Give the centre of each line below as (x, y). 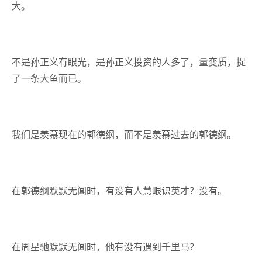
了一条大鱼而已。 (49, 78)
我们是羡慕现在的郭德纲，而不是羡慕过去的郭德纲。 (124, 135)
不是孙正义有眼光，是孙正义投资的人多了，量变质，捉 (129, 62)
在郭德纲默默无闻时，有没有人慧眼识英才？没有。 (119, 191)
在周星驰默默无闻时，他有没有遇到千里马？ (105, 247)
